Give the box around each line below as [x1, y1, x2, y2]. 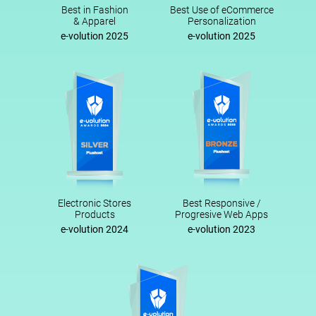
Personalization [187, 15, 256, 27]
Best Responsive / [182, 197, 261, 209]
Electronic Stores [58, 197, 131, 209]
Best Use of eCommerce [169, 4, 274, 16]
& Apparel [73, 15, 116, 27]
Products [74, 208, 115, 220]
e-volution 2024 [61, 223, 128, 235]
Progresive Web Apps [175, 208, 268, 220]
